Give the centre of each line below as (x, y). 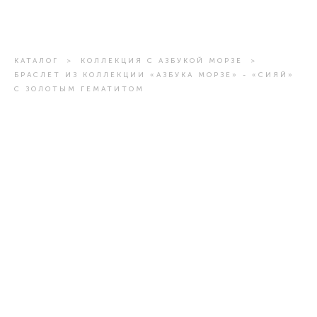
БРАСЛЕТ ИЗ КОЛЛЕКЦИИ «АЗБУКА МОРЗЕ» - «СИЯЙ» (154, 75)
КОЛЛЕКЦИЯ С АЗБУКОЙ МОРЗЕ (162, 61)
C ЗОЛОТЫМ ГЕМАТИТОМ (79, 89)
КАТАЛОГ (36, 61)
